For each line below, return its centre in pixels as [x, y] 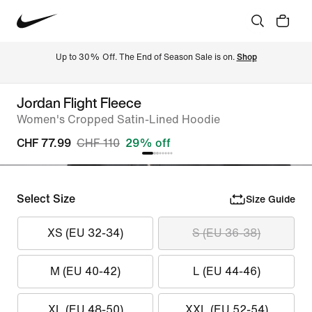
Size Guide [270, 199]
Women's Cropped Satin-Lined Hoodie [118, 119]
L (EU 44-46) [226, 271]
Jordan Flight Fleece [79, 103]
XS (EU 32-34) [86, 233]
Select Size [46, 199]
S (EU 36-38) [227, 233]
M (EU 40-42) [86, 271]
